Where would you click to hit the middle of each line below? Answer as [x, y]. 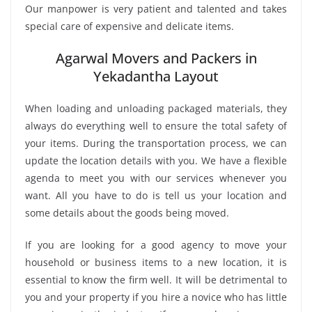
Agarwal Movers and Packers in [156, 58]
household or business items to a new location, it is [156, 263]
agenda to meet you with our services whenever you [156, 178]
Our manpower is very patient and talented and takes [156, 9]
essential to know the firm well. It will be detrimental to [156, 280]
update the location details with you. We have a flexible [156, 161]
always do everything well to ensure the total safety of [156, 126]
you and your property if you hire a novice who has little [156, 297]
